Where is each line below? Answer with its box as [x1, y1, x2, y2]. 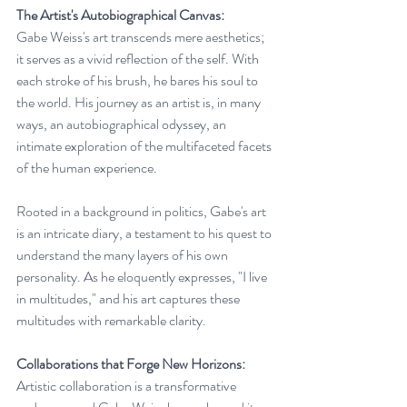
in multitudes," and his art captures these [16, 287, 243, 309]
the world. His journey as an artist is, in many [16, 91, 263, 113]
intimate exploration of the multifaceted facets [16, 134, 274, 156]
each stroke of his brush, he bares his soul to [16, 69, 261, 91]
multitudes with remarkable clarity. [16, 309, 206, 331]
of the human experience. [16, 156, 157, 178]
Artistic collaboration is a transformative [16, 374, 239, 396]
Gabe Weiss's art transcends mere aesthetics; [16, 25, 267, 47]
